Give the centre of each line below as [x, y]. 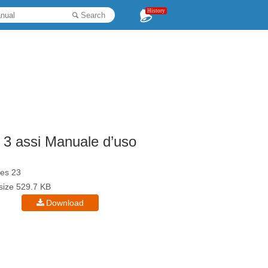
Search [93, 15]
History [156, 11]
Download [65, 203]
